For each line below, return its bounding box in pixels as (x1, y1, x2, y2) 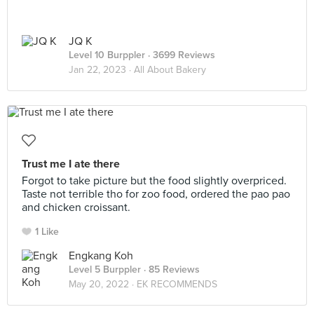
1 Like (35, 226, 59, 238)
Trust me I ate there (22, 157, 120, 171)
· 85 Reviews (141, 264, 200, 275)
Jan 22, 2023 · (69, 64, 134, 76)
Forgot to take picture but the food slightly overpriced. (22, 174, 287, 188)
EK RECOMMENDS (137, 278, 217, 290)
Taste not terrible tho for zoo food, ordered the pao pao (22, 187, 290, 201)
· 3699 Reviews (145, 49, 215, 61)
